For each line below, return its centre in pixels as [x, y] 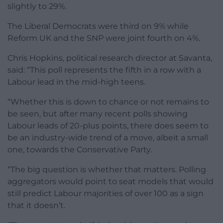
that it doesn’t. [36, 206]
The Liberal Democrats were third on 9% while [98, 26]
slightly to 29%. [37, 6]
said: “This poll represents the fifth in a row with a [104, 70]
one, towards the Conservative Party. [80, 150]
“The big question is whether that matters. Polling [107, 170]
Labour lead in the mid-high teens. [76, 82]
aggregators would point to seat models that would [111, 182]
